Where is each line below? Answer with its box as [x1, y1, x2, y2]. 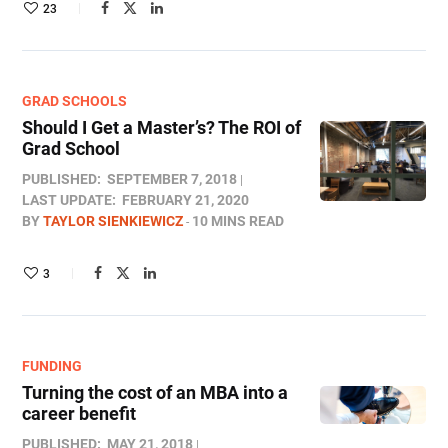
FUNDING [22, 358, 82, 374]
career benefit [22, 403, 136, 424]
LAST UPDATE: [22, 192, 116, 208]
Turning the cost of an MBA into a [22, 382, 288, 403]
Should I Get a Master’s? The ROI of [22, 117, 301, 138]
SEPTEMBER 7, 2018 [107, 171, 237, 187]
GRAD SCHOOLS [22, 93, 127, 109]
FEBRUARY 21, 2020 [122, 192, 249, 208]
